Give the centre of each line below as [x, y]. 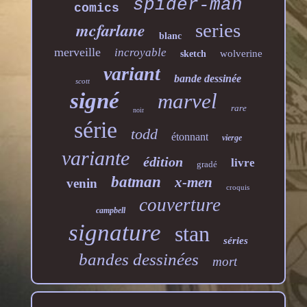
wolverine [241, 54]
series [218, 30]
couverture [180, 205]
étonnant [190, 137]
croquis [238, 187]
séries [235, 241]
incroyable [140, 53]
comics [96, 9]
